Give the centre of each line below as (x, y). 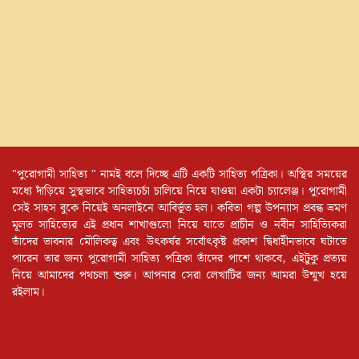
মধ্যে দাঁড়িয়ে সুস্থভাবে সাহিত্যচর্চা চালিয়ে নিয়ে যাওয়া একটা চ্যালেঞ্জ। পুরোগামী (179, 191)
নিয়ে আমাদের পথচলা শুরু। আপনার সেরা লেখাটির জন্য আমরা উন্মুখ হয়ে (179, 275)
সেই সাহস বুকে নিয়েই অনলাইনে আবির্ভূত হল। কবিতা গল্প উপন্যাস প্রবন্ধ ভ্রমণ (179, 208)
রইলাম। (28, 292)
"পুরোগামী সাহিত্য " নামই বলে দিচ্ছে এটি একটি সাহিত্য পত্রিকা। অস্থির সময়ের (179, 174)
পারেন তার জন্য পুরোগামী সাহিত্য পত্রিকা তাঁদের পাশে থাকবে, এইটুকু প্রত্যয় (179, 258)
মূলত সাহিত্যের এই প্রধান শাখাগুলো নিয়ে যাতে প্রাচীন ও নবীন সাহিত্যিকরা (179, 225)
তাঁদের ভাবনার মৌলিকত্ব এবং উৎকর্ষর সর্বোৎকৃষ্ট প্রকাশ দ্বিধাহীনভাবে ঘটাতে (179, 242)
